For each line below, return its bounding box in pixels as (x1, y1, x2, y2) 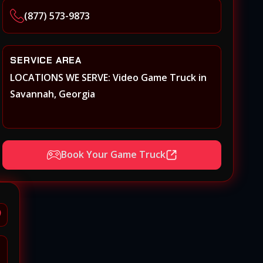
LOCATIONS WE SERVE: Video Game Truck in (10, 70, 207, 84)
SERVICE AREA (10, 53, 82, 66)
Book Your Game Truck (60, 148, 166, 161)
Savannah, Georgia (10, 87, 96, 100)
